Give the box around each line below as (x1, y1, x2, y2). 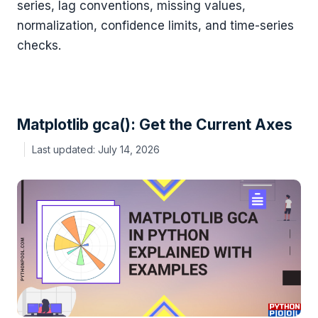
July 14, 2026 (98, 143, 160, 156)
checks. (17, 38, 61, 53)
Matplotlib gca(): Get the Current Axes (17, 115, 292, 133)
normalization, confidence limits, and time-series (17, 18, 294, 33)
